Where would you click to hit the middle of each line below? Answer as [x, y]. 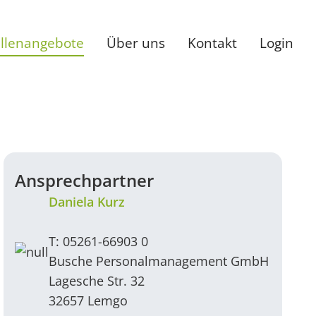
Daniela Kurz [87, 202]
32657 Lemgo [89, 301]
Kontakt [212, 43]
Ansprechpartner [85, 181]
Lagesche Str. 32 [97, 281]
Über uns [136, 43]
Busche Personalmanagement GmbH [159, 261]
